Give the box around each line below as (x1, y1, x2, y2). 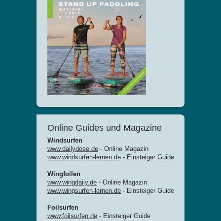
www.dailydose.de (47, 145, 98, 152)
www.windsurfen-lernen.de (47, 153, 121, 161)
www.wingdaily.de (47, 179, 97, 186)
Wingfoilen (47, 170, 80, 178)
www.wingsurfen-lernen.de (47, 187, 121, 194)
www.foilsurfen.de (47, 212, 97, 220)
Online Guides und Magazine (47, 123, 162, 133)
